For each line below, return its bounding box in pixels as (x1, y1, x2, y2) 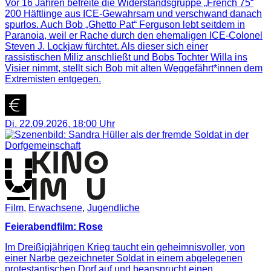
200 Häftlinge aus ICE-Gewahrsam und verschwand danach (5, 8, 262, 19)
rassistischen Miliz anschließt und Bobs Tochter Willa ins (5, 51, 247, 62)
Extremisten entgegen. (5, 73, 101, 84)
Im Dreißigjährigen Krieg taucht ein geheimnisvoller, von (5, 242, 245, 253)
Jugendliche (87, 203, 140, 214)
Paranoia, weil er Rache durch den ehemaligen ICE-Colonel (5, 30, 263, 41)
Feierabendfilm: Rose (5, 221, 103, 232)
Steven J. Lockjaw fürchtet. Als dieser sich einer (5, 41, 208, 51)
